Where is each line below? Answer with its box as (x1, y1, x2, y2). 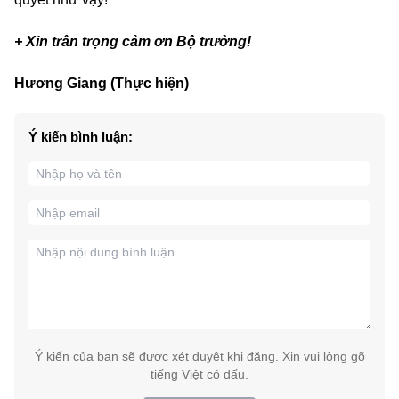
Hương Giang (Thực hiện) (14, 75, 189, 91)
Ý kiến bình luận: (28, 128, 133, 144)
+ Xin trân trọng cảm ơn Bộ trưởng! (14, 33, 251, 49)
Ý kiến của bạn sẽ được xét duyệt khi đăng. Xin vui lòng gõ (34, 348, 365, 363)
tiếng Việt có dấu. (151, 366, 248, 381)
